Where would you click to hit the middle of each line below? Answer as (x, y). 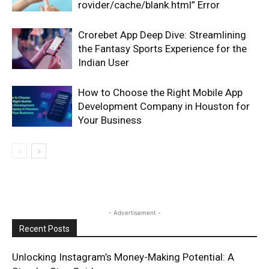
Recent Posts (44, 228)
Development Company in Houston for (164, 106)
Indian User (104, 62)
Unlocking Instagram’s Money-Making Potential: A (123, 257)
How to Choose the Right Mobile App (160, 92)
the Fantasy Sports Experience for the (162, 48)
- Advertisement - (134, 212)
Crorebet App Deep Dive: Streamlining (162, 35)
